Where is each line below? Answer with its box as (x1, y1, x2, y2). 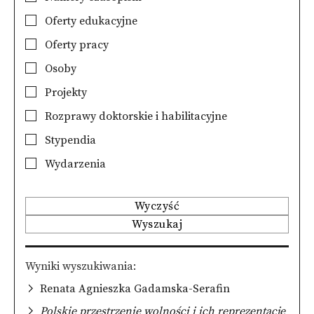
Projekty (42, 86, 87, 100)
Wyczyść (134, 199, 180, 213)
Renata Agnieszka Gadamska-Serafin (40, 281, 230, 296)
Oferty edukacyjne (42, 14, 137, 28)
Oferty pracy (42, 38, 109, 52)
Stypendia (42, 133, 96, 147)
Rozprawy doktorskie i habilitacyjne (42, 109, 227, 123)
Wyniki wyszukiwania (25, 259, 133, 273)
